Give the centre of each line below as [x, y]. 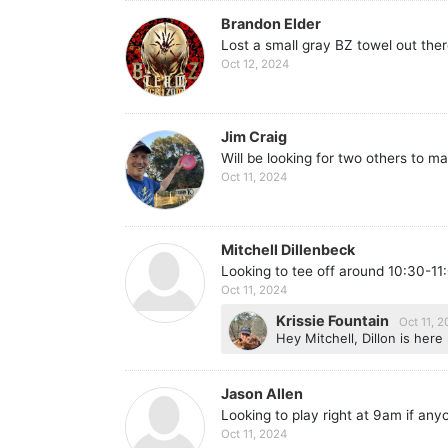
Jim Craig [254, 136]
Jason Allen [262, 393]
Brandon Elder [271, 23]
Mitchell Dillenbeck [288, 249]
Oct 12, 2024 [255, 64]
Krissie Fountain [334, 321]
